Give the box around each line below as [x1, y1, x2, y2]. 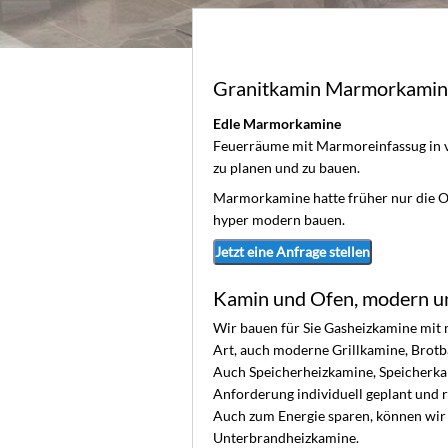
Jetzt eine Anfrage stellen [215, 243, 370, 260]
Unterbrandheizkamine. [213, 429, 359, 446]
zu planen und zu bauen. [213, 159, 360, 176]
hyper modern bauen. [213, 211, 345, 228]
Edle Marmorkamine [213, 115, 341, 132]
